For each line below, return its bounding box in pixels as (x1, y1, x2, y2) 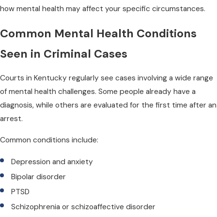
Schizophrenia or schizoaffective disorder (11, 202, 156, 212)
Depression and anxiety (11, 156, 93, 167)
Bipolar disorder (11, 171, 66, 182)
